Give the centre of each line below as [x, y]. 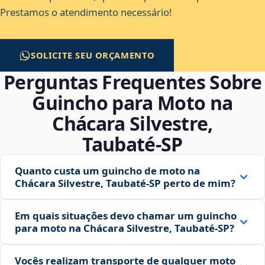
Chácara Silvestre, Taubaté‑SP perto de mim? [125, 183]
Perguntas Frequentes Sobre [132, 82]
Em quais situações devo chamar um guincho [126, 216]
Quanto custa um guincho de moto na [107, 171]
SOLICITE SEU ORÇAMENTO [93, 55]
